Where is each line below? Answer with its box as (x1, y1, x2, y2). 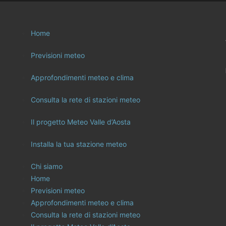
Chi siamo (30, 161, 63, 171)
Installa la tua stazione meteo (30, 139, 127, 148)
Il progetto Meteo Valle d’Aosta (30, 117, 131, 126)
